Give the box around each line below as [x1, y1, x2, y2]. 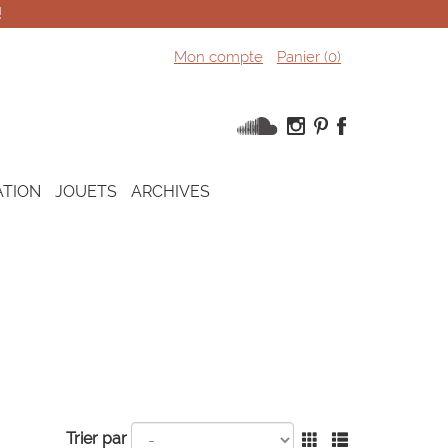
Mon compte [173, 48, 263, 66]
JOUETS [55, 182, 117, 201]
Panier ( [276, 48, 328, 66]
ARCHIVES [131, 182, 210, 201]
